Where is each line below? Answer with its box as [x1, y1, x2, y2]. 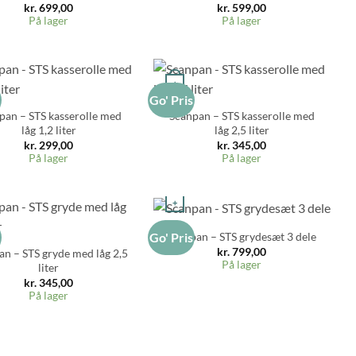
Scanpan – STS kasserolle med [168, 108, 315, 122]
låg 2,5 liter [214, 122, 269, 137]
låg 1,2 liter [21, 122, 76, 137]
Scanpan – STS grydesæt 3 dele [167, 229, 317, 243]
